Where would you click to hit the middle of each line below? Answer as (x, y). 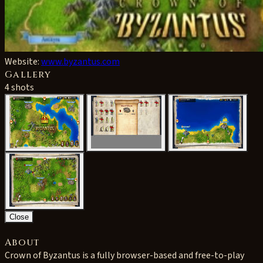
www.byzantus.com (80, 62)
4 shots (19, 87)
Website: (23, 62)
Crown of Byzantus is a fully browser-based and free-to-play (124, 255)
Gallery (28, 75)
